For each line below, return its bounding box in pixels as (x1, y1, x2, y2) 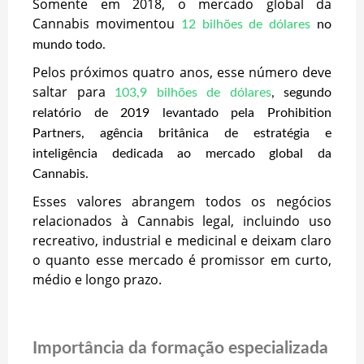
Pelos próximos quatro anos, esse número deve (32, 63, 331, 81)
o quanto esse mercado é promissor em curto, (32, 250, 331, 269)
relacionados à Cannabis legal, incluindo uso (32, 211, 331, 230)
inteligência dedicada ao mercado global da (32, 146, 331, 160)
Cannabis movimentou (32, 14, 175, 32)
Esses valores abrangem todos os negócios (32, 192, 331, 210)
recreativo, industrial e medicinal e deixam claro (32, 231, 331, 249)
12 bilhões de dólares (180, 17, 311, 31)
